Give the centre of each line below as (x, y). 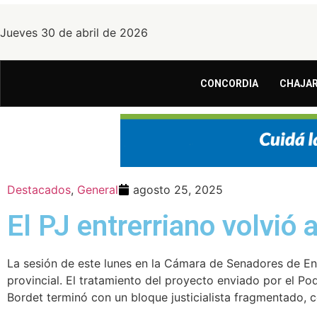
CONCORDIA (229, 84)
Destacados (39, 189)
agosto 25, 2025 (178, 189)
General (98, 189)
